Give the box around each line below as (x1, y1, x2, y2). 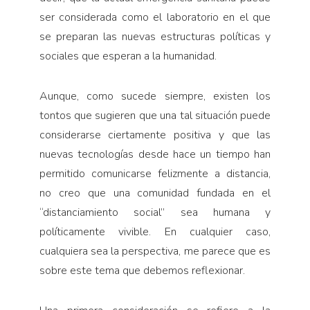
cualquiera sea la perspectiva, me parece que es (39, 244, 271, 259)
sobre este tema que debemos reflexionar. (39, 263, 245, 279)
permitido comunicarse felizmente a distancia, (39, 166, 271, 182)
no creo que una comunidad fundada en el (39, 185, 271, 201)
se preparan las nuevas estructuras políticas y (39, 29, 271, 45)
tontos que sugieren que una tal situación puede (39, 108, 271, 124)
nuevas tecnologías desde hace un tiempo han (39, 147, 271, 163)
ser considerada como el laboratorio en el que (39, 10, 271, 26)
